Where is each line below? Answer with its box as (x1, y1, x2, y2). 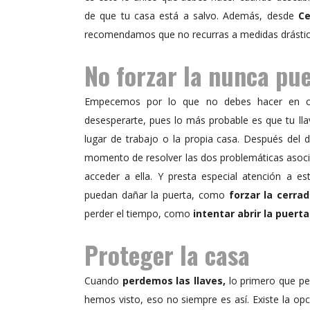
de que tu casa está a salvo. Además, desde (84, 9, 298, 23)
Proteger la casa (84, 236, 250, 273)
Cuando (84, 274, 122, 288)
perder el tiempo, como (84, 207, 193, 221)
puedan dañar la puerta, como (84, 188, 229, 202)
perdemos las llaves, (122, 274, 226, 288)
